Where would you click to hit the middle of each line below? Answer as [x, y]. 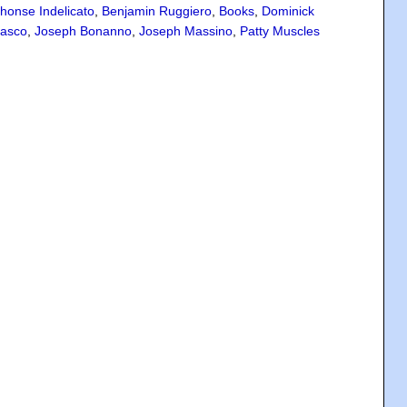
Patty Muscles [280, 31]
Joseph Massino [186, 31]
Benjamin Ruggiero [157, 11]
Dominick [288, 11]
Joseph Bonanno [83, 31]
